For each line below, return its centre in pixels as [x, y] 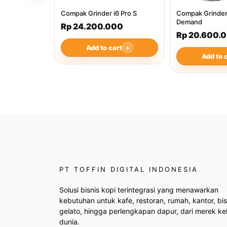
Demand [189, 22]
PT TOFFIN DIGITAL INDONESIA [129, 169]
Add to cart [104, 47]
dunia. [69, 222]
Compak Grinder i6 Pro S [99, 13]
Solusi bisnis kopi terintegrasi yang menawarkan [139, 190]
